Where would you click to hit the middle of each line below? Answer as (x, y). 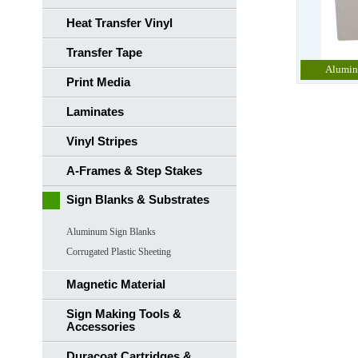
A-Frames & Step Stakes (134, 171)
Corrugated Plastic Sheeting (119, 252)
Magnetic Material (116, 284)
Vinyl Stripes (102, 141)
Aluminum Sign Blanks (111, 232)
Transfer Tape (104, 53)
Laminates (95, 112)
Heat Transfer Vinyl (119, 23)
